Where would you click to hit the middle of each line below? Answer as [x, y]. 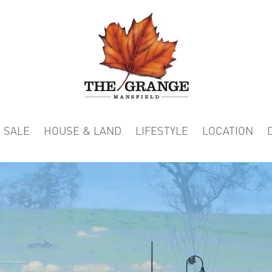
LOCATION [227, 131]
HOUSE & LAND [82, 131]
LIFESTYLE [161, 131]
